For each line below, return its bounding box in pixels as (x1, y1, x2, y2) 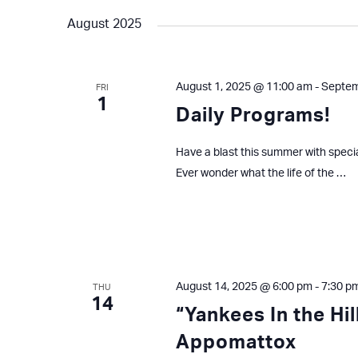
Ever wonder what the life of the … (175, 167, 346, 179)
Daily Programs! (175, 105, 331, 125)
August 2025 (67, 17, 141, 30)
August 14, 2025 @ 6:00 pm (175, 281, 312, 293)
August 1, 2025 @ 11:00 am (175, 81, 312, 93)
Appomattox (175, 333, 296, 353)
